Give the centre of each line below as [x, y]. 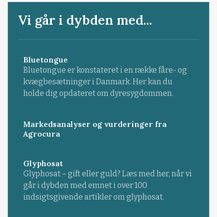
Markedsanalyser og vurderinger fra [95, 124]
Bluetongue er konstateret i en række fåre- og [105, 70]
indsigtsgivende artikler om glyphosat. [93, 197]
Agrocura [41, 133]
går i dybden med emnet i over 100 [85, 185]
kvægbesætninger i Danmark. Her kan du [98, 81]
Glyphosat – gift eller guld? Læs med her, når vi [107, 174]
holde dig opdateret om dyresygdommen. [98, 93]
